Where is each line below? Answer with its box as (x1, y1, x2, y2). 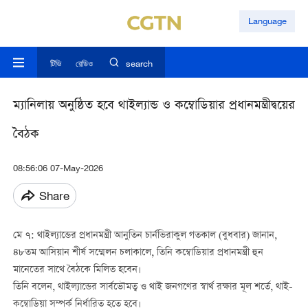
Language (247, 15, 287, 27)
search (125, 58, 153, 69)
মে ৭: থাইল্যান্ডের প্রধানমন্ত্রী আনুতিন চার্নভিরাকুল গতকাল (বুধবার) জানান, (12, 228, 277, 244)
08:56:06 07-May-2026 (12, 162, 103, 174)
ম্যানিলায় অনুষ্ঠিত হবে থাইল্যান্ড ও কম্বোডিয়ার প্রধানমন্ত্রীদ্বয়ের (12, 96, 295, 117)
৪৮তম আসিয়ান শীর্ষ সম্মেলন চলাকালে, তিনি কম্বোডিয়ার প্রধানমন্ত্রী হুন (12, 245, 263, 261)
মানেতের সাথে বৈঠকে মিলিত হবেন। (12, 263, 141, 278)
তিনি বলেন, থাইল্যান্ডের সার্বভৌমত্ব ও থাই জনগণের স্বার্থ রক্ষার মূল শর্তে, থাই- (12, 280, 293, 296)
